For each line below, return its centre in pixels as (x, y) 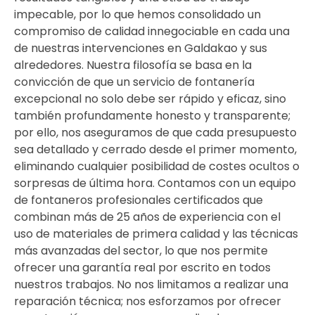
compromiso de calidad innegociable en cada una (152, 31)
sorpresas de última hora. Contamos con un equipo (155, 183)
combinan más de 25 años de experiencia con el (147, 217)
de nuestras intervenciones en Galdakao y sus (141, 48)
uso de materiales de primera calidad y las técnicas (156, 233)
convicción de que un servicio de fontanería (134, 82)
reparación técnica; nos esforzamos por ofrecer (148, 301)
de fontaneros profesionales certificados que (139, 200)
